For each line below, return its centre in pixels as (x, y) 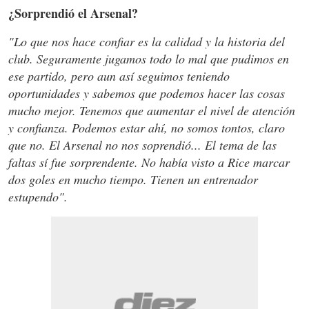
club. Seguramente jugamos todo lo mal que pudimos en (149, 58)
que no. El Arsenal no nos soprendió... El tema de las (142, 144)
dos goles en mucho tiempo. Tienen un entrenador (133, 179)
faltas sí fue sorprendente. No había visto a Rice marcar (149, 162)
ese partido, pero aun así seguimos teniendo (119, 76)
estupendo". (38, 196)
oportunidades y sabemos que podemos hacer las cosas (147, 93)
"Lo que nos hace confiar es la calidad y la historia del (147, 41)
